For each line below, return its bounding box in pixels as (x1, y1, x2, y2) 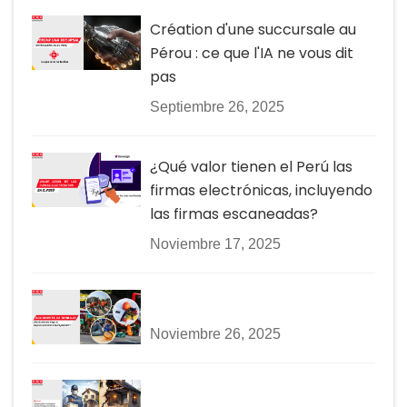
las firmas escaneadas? (150, 203, 318, 224)
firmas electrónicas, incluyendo (150, 179, 372, 201)
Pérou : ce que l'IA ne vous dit (150, 42, 353, 64)
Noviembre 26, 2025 (150, 325, 281, 342)
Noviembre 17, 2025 (150, 235, 281, 252)
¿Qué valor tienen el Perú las (150, 155, 352, 177)
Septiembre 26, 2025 (150, 98, 284, 114)
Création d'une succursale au (150, 18, 356, 40)
